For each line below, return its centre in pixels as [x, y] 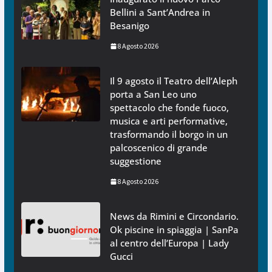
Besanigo [129, 26]
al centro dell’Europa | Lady [169, 243]
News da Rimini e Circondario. [174, 216]
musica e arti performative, [168, 121]
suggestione [135, 161]
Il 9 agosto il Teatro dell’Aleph [173, 81]
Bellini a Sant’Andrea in [160, 12]
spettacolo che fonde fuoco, [169, 108]
